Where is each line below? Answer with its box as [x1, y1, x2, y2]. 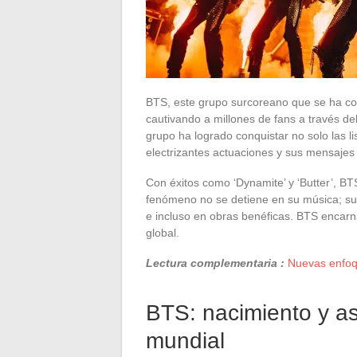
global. [146, 226, 179, 239]
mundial [146, 328, 225, 353]
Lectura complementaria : [146, 256, 284, 269]
